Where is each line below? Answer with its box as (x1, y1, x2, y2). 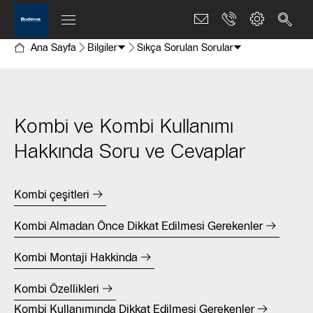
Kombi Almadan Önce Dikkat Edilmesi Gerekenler (14, 219, 263, 233)
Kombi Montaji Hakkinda (14, 250, 138, 264)
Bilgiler (87, 41, 117, 54)
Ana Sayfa (31, 41, 76, 54)
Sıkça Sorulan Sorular (137, 41, 233, 54)
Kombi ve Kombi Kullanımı (14, 114, 233, 138)
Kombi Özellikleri (14, 282, 99, 296)
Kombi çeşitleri (14, 187, 89, 201)
